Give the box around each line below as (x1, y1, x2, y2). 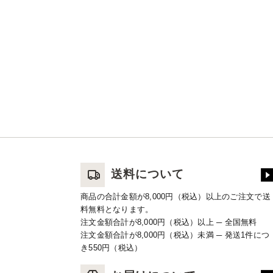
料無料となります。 (80, 204, 154, 214)
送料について (111, 168, 184, 180)
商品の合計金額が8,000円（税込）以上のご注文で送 (80, 191, 271, 201)
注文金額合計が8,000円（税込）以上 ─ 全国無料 (80, 217, 257, 227)
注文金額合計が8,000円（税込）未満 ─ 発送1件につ (80, 230, 270, 239)
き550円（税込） (80, 243, 143, 252)
